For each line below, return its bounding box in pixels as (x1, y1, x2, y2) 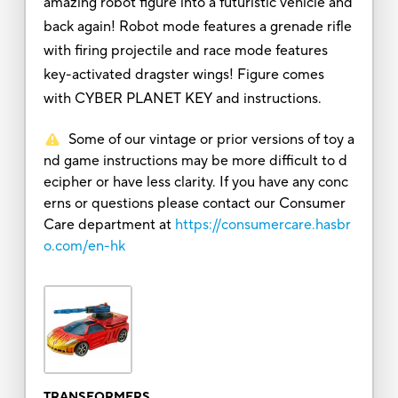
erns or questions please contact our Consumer (43, 194, 346, 212)
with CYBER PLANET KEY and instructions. (43, 89, 322, 107)
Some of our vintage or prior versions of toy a (68, 130, 354, 148)
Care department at (43, 215, 171, 234)
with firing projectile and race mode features (43, 41, 328, 60)
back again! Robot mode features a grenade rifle (43, 17, 352, 36)
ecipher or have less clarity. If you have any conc (43, 172, 348, 191)
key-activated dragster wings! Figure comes (43, 65, 324, 84)
